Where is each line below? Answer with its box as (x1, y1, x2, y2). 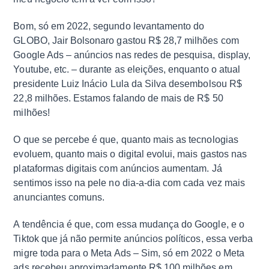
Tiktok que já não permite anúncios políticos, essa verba (13, 233, 253, 244)
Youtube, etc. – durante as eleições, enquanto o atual (13, 64, 240, 75)
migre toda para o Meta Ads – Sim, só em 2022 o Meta (13, 247, 244, 258)
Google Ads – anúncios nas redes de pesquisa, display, (13, 50, 250, 61)
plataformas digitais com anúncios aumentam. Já (13, 163, 222, 174)
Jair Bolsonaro (52, 35, 115, 46)
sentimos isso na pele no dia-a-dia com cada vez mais (13, 178, 245, 188)
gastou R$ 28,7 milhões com (114, 35, 239, 46)
